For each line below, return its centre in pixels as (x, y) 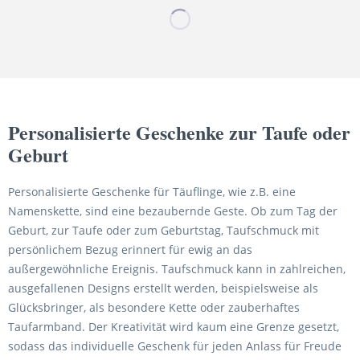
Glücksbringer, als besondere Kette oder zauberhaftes (154, 307)
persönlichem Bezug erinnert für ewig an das (130, 250)
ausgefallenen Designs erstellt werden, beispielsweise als (163, 288)
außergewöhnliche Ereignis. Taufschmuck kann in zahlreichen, (177, 269)
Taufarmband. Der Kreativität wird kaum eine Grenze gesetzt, (174, 327)
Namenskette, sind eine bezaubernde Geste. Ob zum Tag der (173, 211)
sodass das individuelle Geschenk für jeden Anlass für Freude (175, 346)
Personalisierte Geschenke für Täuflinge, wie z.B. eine (152, 192)
